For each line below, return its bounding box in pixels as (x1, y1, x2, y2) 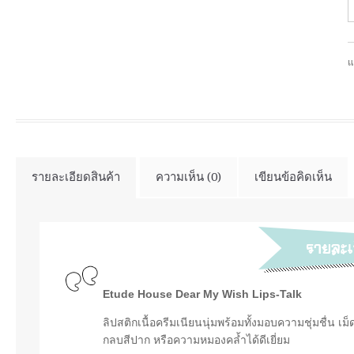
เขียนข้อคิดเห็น (254, 169, 332, 184)
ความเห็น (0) (156, 169, 221, 184)
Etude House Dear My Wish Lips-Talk (103, 287, 302, 300)
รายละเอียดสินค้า (32, 169, 120, 184)
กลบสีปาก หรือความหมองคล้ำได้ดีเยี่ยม (103, 333, 290, 346)
